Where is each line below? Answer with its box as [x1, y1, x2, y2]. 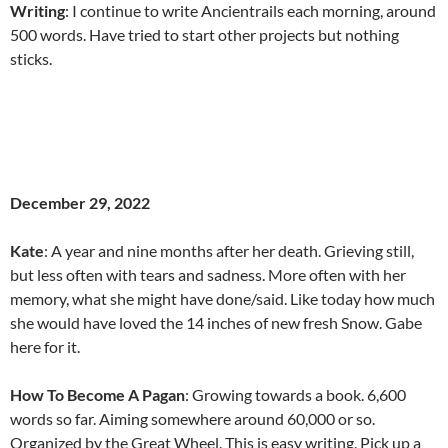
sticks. [10, 48, 52, 68]
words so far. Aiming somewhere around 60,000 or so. [10, 408, 375, 428]
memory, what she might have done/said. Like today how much [10, 288, 435, 308]
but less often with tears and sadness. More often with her [10, 264, 406, 284]
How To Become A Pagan [10, 384, 185, 404]
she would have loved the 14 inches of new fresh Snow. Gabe [10, 312, 422, 332]
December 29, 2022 [10, 192, 150, 212]
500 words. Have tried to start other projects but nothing [10, 24, 399, 44]
